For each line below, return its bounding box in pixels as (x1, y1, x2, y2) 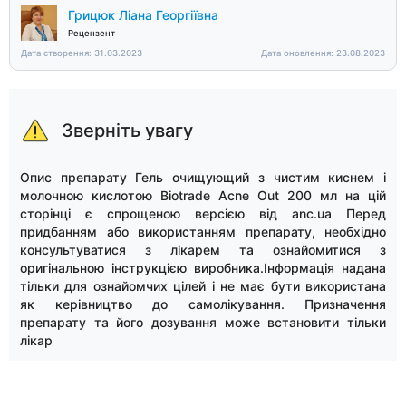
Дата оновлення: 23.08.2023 (261, 48, 385, 59)
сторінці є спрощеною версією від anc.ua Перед (20, 206, 386, 222)
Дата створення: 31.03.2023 (21, 48, 142, 59)
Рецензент (68, 28, 115, 39)
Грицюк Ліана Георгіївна (68, 7, 218, 24)
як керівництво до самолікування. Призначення (20, 296, 386, 313)
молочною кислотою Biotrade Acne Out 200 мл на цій (20, 188, 386, 204)
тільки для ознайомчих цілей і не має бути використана (20, 278, 386, 295)
